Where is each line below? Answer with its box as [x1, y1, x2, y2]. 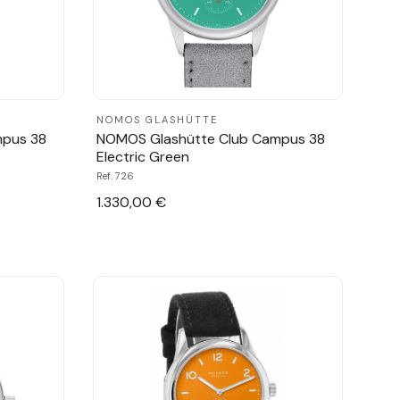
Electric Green [96, 146, 189, 166]
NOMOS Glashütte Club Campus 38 [96, 129, 325, 148]
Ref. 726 [96, 169, 134, 182]
